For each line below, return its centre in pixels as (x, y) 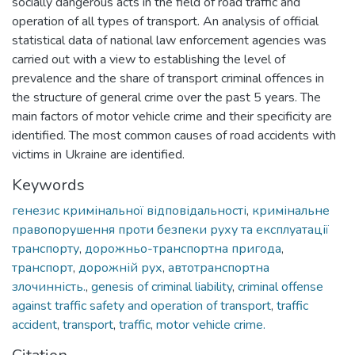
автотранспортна (219, 267)
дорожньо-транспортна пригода (183, 248)
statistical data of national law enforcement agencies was (169, 40)
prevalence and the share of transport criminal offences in (168, 78)
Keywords (48, 185)
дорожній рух (120, 267)
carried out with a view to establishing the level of (149, 59)
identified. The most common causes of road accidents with (174, 135)
